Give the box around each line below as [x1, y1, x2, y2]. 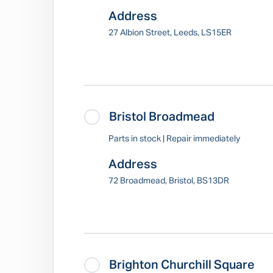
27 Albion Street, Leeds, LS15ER [108, 29, 232, 37]
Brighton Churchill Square [109, 259, 255, 271]
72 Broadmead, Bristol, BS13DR [108, 177, 229, 185]
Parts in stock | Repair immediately [108, 135, 240, 143]
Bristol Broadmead [109, 111, 214, 123]
